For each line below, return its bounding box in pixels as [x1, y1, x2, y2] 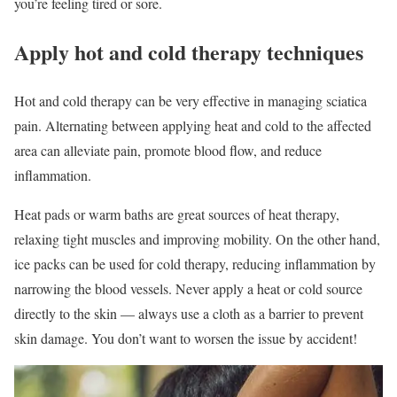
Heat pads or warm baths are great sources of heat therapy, [14, 205, 339, 224]
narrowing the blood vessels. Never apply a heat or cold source [14, 279, 362, 299]
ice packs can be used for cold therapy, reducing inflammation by [14, 254, 376, 274]
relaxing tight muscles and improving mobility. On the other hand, [14, 230, 380, 249]
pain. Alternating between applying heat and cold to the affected [14, 116, 371, 136]
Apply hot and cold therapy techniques [14, 36, 363, 68]
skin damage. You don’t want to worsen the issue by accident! [14, 329, 357, 348]
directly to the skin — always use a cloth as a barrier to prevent [14, 304, 363, 323]
